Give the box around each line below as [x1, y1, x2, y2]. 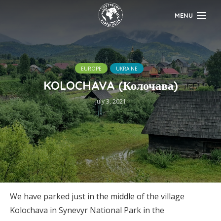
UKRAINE [116, 65, 138, 72]
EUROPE [81, 65, 102, 72]
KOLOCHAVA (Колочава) [43, 77, 178, 93]
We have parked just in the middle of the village [10, 191, 184, 202]
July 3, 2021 [95, 97, 126, 106]
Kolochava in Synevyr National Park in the [10, 205, 164, 216]
